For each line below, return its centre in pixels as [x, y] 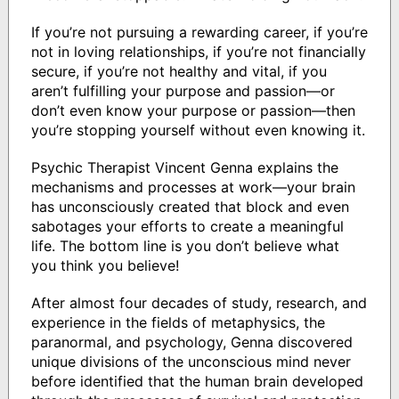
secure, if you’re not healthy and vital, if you [179, 72]
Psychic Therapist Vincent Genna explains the [184, 168]
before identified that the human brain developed [197, 382]
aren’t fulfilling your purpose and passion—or [183, 91]
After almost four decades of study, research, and [199, 303]
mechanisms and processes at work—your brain [193, 187]
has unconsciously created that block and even [190, 207]
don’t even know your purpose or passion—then [193, 111]
